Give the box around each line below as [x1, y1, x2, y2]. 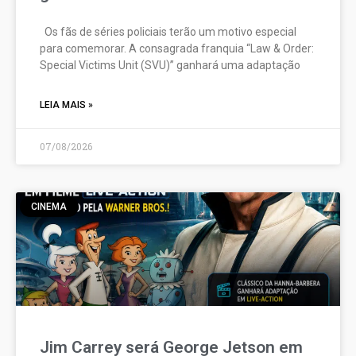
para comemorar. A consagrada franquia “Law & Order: [40, 42, 314, 55]
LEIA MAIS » [40, 99, 93, 110]
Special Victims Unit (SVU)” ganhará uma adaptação [40, 59, 300, 72]
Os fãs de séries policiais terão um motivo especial [40, 25, 296, 38]
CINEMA [31, 201, 68, 213]
